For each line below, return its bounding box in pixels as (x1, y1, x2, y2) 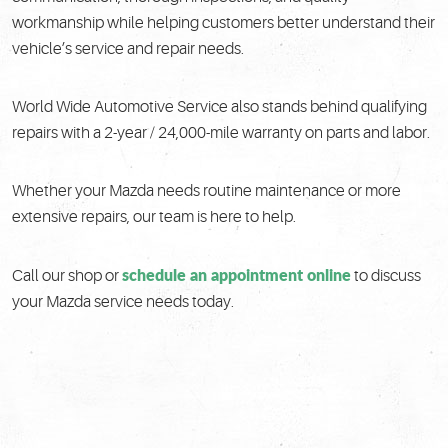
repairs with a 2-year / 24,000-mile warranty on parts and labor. (12, 123, 430, 142)
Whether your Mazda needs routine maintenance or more (12, 181, 401, 200)
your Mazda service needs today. (12, 292, 234, 311)
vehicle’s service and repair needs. (12, 39, 244, 58)
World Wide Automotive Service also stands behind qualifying (12, 97, 427, 116)
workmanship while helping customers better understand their (12, 13, 435, 32)
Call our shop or (12, 266, 122, 285)
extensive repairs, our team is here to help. (12, 207, 296, 226)
